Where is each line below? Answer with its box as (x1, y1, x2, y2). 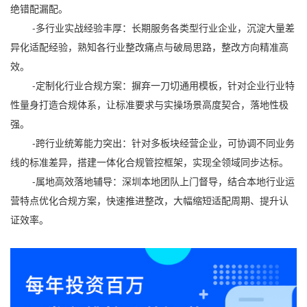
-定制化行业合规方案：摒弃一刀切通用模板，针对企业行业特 (10, 78, 295, 92)
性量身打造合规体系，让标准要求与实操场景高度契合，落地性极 (10, 97, 288, 111)
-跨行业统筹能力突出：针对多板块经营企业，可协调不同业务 (10, 136, 295, 149)
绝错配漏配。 (10, 1, 68, 15)
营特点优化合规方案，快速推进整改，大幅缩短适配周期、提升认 (10, 193, 288, 207)
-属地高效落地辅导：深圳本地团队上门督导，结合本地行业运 (10, 174, 295, 188)
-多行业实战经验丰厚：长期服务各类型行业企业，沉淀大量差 (10, 21, 295, 34)
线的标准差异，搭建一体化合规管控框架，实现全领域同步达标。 (10, 155, 288, 169)
